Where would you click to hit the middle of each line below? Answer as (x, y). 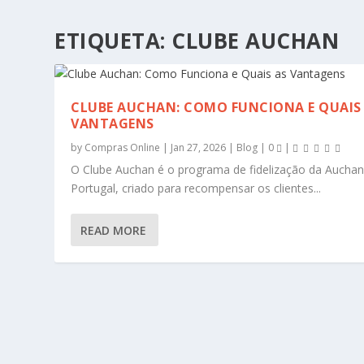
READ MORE (114, 230)
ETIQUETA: (113, 41)
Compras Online (123, 148)
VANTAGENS (113, 124)
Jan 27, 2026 (199, 148)
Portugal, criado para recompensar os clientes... (196, 188)
